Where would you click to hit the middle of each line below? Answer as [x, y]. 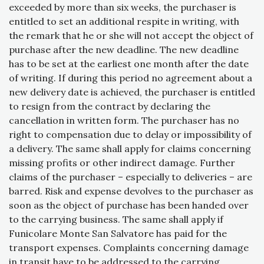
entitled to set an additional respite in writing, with [124, 22]
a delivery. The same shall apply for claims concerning [130, 149]
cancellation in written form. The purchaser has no [124, 121]
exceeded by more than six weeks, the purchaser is [123, 7]
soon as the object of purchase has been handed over [129, 205]
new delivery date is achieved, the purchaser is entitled [132, 92]
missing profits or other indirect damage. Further [122, 163]
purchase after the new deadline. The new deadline [124, 50]
